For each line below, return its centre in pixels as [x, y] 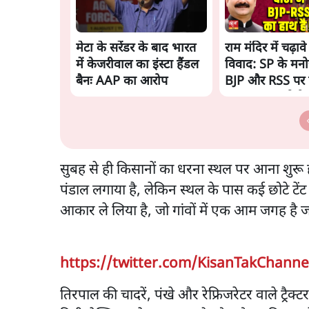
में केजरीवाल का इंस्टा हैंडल [137, 65]
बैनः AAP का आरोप [122, 81]
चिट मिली [246, 114]
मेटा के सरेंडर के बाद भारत [136, 48]
